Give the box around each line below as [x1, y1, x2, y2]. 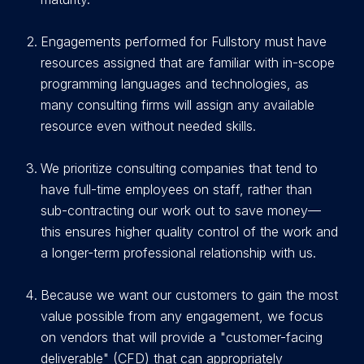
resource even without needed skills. [41, 118, 256, 134]
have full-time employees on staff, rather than [41, 181, 312, 197]
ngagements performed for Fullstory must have [49, 33, 327, 50]
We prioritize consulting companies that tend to [41, 160, 318, 176]
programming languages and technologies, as [41, 76, 309, 92]
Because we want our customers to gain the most [41, 287, 338, 303]
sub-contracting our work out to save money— [41, 202, 321, 219]
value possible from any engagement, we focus [41, 308, 323, 324]
